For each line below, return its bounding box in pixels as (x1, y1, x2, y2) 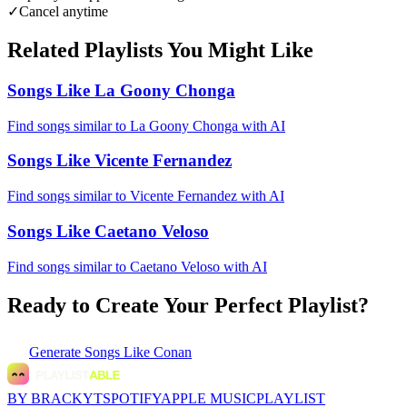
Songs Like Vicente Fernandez (7, 151, 232, 171)
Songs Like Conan (84, 344, 192, 361)
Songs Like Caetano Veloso (7, 221, 209, 241)
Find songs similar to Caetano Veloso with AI (7, 258, 267, 274)
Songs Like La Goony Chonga (7, 81, 235, 101)
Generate (29, 344, 84, 361)
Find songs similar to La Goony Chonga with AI (7, 117, 285, 134)
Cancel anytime (19, 4, 108, 20)
